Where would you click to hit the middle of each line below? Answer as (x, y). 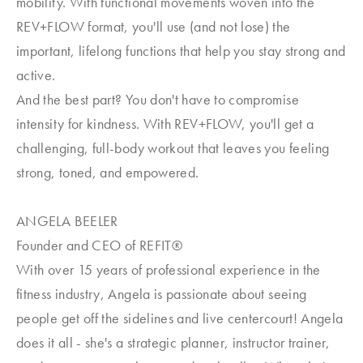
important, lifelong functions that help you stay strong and (181, 51)
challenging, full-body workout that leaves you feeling (173, 148)
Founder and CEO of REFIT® (99, 245)
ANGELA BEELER (67, 221)
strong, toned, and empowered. (108, 172)
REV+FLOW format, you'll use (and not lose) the (154, 26)
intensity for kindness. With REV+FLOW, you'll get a (165, 124)
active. (36, 75)
